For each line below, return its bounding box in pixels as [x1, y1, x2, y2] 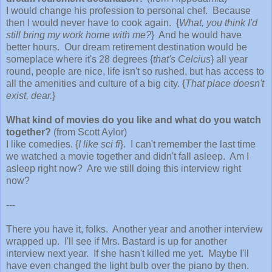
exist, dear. [6, 90, 52, 101]
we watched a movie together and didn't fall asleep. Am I [6, 151, 249, 161]
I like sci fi [78, 138, 120, 149]
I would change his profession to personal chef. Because [6, 5, 251, 16]
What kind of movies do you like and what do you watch [6, 114, 261, 125]
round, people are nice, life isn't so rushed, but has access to [6, 66, 264, 76]
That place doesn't [185, 78, 264, 89]
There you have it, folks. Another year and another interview [6, 223, 263, 234]
